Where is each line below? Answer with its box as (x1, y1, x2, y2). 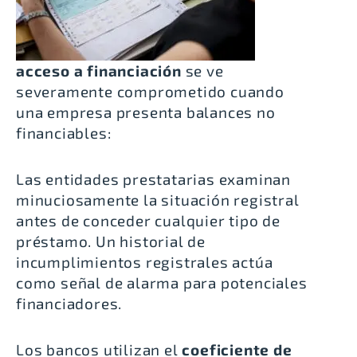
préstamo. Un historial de (16, 232, 206, 251)
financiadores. (16, 294, 127, 313)
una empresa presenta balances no (16, 103, 276, 122)
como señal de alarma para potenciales (16, 273, 308, 292)
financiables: (16, 124, 112, 143)
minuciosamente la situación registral (16, 190, 300, 210)
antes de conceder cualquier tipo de (16, 211, 280, 230)
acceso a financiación (16, 61, 182, 80)
